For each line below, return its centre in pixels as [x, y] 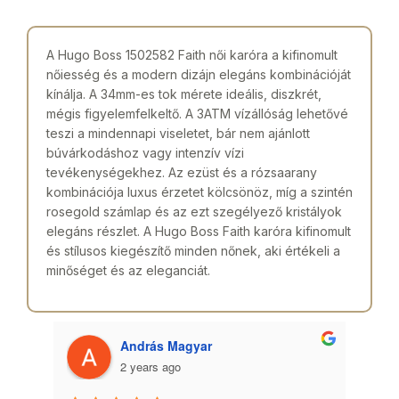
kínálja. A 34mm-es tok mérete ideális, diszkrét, [184, 94]
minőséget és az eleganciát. [128, 270]
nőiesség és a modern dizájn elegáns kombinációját [199, 74]
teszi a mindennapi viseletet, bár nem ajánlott [178, 133]
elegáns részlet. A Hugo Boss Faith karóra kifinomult [199, 231]
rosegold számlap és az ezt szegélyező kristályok [194, 211]
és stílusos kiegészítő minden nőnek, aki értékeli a [193, 250]
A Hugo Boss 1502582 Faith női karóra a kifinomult [192, 54]
